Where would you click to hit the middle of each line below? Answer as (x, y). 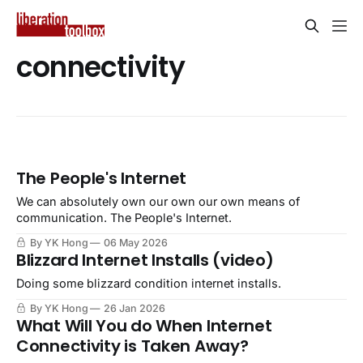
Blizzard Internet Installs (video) (145, 261)
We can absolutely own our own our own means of (158, 202)
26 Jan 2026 (135, 309)
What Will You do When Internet (144, 326)
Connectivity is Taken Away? (132, 346)
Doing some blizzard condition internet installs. (149, 284)
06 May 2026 (136, 243)
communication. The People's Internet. (124, 218)
